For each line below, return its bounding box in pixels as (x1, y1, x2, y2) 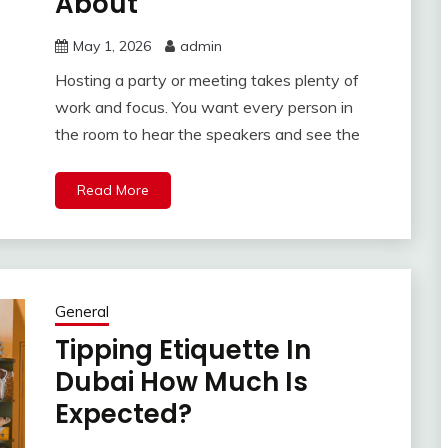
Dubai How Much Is (54, 364, 308, 401)
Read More (76, 181, 149, 200)
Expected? (54, 396, 192, 433)
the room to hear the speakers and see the (54, 124, 360, 145)
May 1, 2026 (72, 37, 151, 56)
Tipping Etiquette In (54, 332, 311, 369)
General (54, 302, 109, 322)
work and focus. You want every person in (54, 97, 353, 118)
